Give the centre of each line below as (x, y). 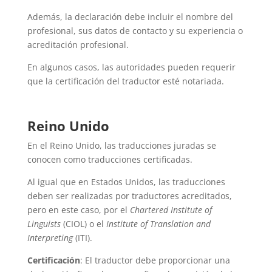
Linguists (44, 224)
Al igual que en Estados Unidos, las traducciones (126, 182)
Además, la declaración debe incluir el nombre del (130, 17)
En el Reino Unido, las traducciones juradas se (121, 146)
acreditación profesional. (78, 45)
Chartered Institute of (171, 210)
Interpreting (50, 238)
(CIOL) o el (83, 224)
